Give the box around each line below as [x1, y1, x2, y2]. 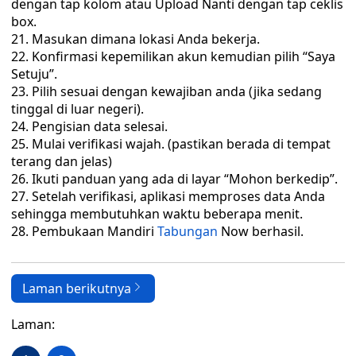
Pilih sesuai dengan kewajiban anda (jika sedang [32, 83, 322, 100]
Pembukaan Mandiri [32, 222, 157, 240]
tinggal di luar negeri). [11, 100, 144, 118]
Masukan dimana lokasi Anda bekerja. [32, 30, 260, 48]
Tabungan [157, 222, 218, 240]
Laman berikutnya [22, 280, 131, 297]
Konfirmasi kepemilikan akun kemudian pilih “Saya [32, 48, 335, 65]
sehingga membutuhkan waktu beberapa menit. [11, 205, 303, 222]
